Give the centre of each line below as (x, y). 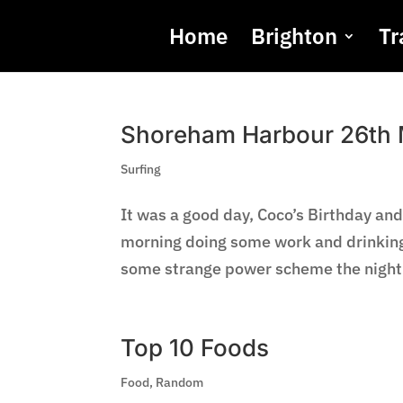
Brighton (295, 36)
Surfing (141, 169)
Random (180, 382)
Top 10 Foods (195, 348)
